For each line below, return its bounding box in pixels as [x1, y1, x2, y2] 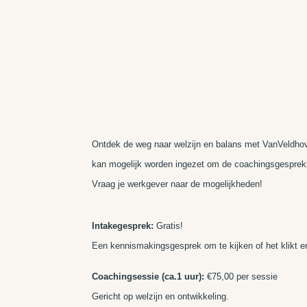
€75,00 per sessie [204, 271, 278, 282]
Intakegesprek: [92, 220, 154, 231]
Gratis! [153, 220, 184, 231]
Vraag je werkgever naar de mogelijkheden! [92, 178, 263, 189]
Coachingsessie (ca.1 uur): [92, 271, 205, 282]
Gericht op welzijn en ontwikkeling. [92, 291, 230, 302]
